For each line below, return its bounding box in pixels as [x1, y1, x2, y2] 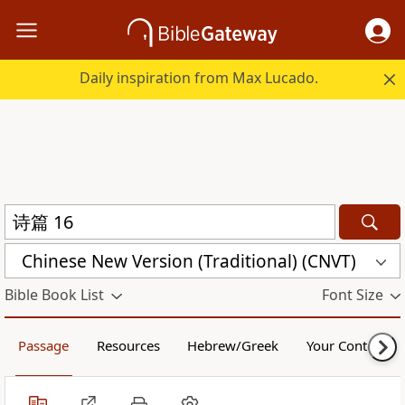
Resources [96, 336, 160, 355]
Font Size [321, 285, 383, 306]
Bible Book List [5, 285, 104, 306]
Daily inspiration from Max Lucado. [80, 68, 319, 89]
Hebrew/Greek [187, 336, 279, 355]
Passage [18, 336, 70, 355]
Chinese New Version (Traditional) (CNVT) [22, 249, 356, 273]
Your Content [306, 336, 387, 355]
